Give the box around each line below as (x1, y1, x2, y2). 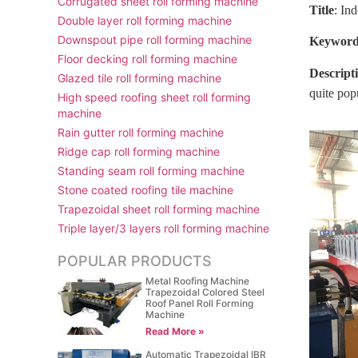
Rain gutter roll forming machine (58, 125, 224, 139)
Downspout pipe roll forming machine (58, 33, 252, 46)
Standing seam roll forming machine (58, 164, 245, 177)
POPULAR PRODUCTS (58, 253, 212, 269)
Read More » (145, 325, 205, 337)
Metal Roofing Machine (145, 275, 250, 287)
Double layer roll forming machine (58, 14, 232, 27)
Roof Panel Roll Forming (145, 297, 254, 309)
